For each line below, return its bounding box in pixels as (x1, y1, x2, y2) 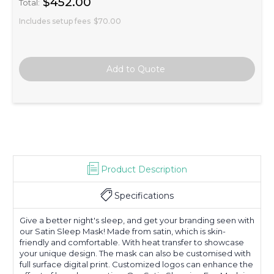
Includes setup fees (19, 16, 91, 26)
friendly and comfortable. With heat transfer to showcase (20, 237, 244, 247)
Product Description (100, 163, 187, 175)
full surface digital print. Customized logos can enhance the (20, 259, 253, 269)
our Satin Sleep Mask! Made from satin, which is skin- (20, 226, 226, 236)
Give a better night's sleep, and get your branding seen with (20, 215, 254, 225)
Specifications (114, 190, 174, 201)
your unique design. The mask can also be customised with (20, 248, 251, 258)
